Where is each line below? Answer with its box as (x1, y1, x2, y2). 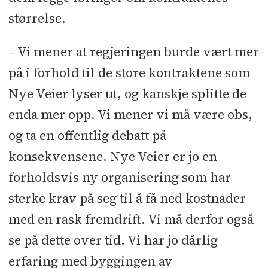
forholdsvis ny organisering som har (8, 169, 231, 187)
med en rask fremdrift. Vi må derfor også (8, 211, 254, 229)
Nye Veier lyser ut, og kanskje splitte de (8, 85, 246, 103)
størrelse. (8, 10, 66, 28)
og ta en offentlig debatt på (8, 127, 166, 145)
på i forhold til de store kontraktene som (8, 64, 250, 82)
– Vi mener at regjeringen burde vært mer (8, 43, 259, 61)
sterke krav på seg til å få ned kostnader (8, 190, 246, 208)
